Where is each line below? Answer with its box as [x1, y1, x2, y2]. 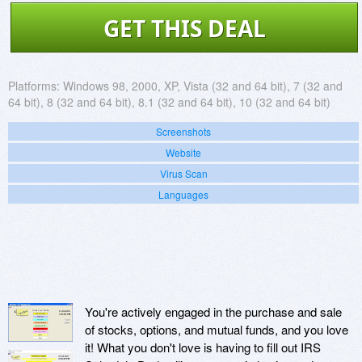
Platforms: [8, 77, 60, 94]
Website [166, 145, 201, 159]
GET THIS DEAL [103, 12, 266, 44]
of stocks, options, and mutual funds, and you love [85, 320, 348, 338]
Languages [158, 187, 208, 201]
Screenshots [156, 124, 211, 138]
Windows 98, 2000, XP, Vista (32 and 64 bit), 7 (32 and [63, 77, 343, 94]
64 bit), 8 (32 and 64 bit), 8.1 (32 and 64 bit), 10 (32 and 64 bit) [8, 93, 330, 110]
